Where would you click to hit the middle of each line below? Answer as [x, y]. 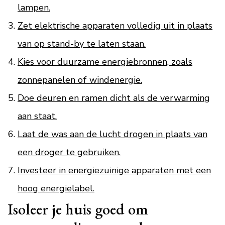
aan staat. [37, 116]
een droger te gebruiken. [69, 152]
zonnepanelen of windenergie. [80, 80]
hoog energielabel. [56, 188]
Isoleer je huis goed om [78, 209]
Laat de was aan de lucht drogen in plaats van [113, 134]
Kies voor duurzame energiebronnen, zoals [105, 62]
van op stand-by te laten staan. [82, 44]
